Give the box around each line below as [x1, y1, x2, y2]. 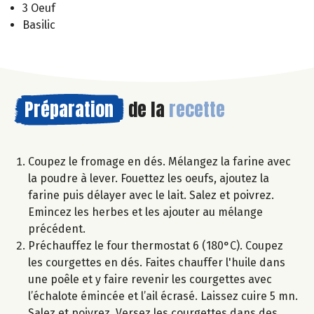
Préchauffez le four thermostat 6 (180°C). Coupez [28, 238, 283, 252]
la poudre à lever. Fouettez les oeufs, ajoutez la [28, 171, 269, 185]
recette [169, 95, 225, 123]
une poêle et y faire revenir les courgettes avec [28, 272, 272, 286]
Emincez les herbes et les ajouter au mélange [28, 205, 263, 219]
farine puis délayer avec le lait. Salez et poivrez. [28, 188, 274, 202]
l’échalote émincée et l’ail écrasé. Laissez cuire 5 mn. [28, 289, 298, 303]
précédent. [28, 221, 86, 235]
